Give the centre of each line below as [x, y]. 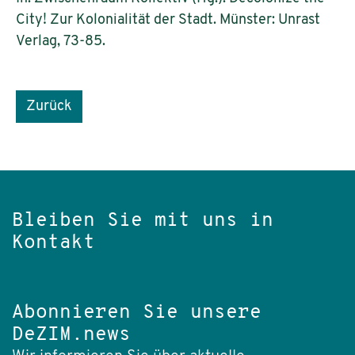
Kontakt [53, 243]
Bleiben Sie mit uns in [143, 221]
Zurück [49, 107]
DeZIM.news [71, 335]
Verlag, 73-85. [61, 42]
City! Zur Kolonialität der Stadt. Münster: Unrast [168, 20]
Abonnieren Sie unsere [137, 313]
